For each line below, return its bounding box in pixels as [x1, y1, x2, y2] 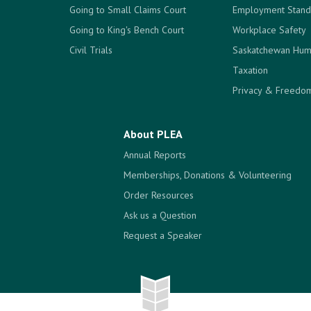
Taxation [232, 64, 268, 76]
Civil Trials [69, 44, 112, 56]
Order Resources [123, 189, 194, 201]
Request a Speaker [123, 229, 202, 242]
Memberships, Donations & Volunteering [123, 169, 292, 181]
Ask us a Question [123, 209, 196, 221]
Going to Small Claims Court [69, 3, 186, 16]
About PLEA [123, 127, 183, 141]
